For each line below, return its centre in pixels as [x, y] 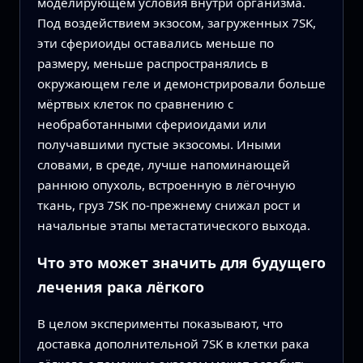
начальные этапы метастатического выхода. [173, 226]
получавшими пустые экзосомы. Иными [159, 145]
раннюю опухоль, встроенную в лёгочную [166, 185]
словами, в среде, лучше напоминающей [163, 165]
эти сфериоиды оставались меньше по [155, 43]
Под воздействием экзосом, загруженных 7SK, [176, 23]
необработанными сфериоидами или [152, 124]
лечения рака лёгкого [120, 286]
